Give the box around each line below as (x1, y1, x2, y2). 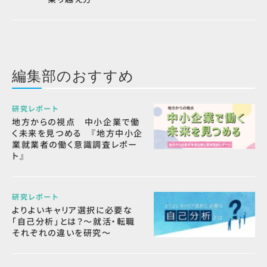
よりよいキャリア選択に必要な (12, 204, 133, 216)
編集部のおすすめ (12, 64, 134, 85)
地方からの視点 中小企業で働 (12, 116, 140, 128)
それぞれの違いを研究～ (12, 226, 111, 238)
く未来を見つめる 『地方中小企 (12, 127, 143, 139)
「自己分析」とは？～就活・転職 (12, 215, 135, 227)
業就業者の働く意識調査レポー (12, 138, 138, 150)
